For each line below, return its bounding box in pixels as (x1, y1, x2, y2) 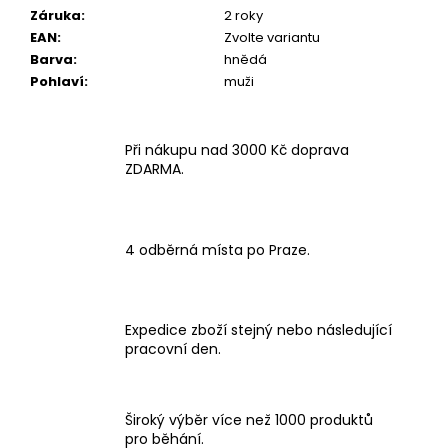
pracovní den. (125, 339, 221, 360)
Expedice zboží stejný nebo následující (125, 320, 392, 341)
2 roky (224, 5, 263, 25)
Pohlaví (30, 71, 84, 91)
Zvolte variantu (224, 27, 320, 47)
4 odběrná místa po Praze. (125, 239, 310, 260)
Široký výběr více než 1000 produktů (125, 410, 373, 431)
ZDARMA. (125, 159, 184, 180)
